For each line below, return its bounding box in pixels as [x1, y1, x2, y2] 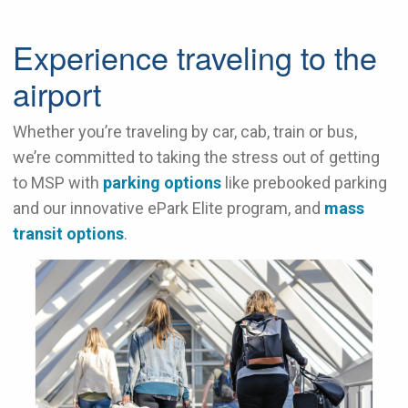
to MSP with [13, 173, 103, 192]
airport [13, 71, 101, 116]
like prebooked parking [221, 173, 387, 192]
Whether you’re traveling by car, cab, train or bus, [13, 122, 357, 141]
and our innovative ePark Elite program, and [13, 199, 324, 218]
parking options [103, 173, 221, 192]
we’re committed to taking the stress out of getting [13, 148, 380, 167]
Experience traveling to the [13, 35, 377, 79]
